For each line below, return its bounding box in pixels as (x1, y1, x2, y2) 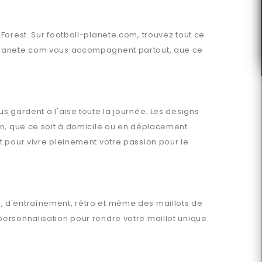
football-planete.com (47, 29, 138, 40)
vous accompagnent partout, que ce (47, 44, 204, 56)
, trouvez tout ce (137, 29, 205, 40)
